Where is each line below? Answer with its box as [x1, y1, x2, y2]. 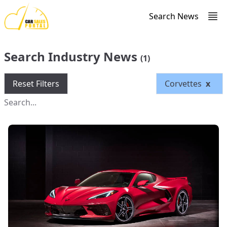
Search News [149, 11, 199, 22]
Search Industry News [4, 48, 140, 65]
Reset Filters [13, 78, 59, 89]
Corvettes [165, 78, 202, 89]
